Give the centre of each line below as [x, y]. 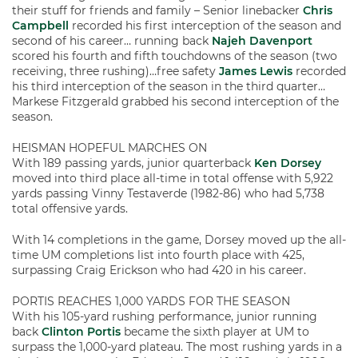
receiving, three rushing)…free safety [115, 71]
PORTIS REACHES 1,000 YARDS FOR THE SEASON [151, 301]
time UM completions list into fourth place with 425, [158, 255]
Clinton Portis [81, 332]
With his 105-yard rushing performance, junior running [165, 316]
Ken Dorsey [288, 163]
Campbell [40, 26]
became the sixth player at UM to [215, 332]
